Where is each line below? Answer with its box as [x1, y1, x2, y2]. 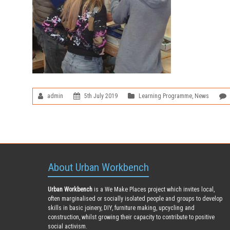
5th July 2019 [84, 92, 118, 100]
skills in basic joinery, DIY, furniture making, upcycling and [48, 204, 195, 212]
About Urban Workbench [48, 161, 149, 174]
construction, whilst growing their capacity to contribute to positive [48, 214, 215, 221]
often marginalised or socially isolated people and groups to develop [48, 195, 222, 202]
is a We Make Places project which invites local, [92, 186, 215, 193]
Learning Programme [139, 92, 192, 100]
